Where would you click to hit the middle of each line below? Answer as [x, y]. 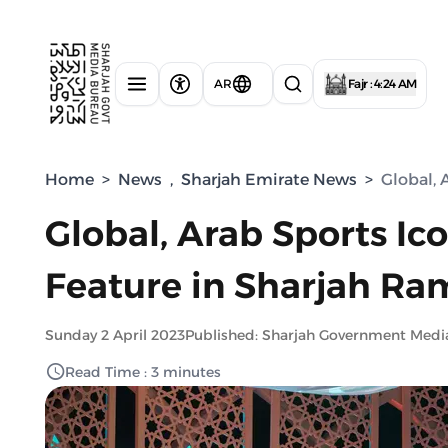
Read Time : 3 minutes [143, 372]
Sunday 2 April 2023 [115, 335]
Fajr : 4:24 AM [382, 83]
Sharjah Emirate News [269, 179]
